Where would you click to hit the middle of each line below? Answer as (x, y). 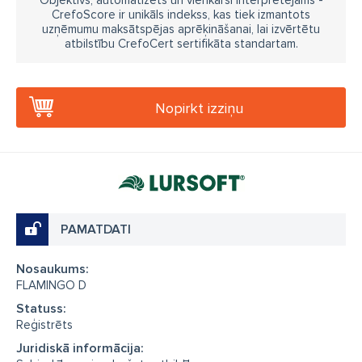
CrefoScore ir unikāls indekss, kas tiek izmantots (181, 15)
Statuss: (41, 309)
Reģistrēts (44, 325)
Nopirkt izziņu (199, 108)
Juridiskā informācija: (80, 348)
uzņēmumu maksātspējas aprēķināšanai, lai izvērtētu (181, 29)
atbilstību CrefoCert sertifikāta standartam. (181, 44)
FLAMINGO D (51, 285)
